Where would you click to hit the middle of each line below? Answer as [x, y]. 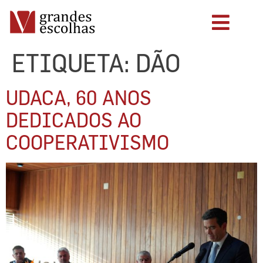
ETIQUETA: [74, 63]
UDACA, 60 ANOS [79, 97]
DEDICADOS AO [74, 120]
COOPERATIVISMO [87, 142]
